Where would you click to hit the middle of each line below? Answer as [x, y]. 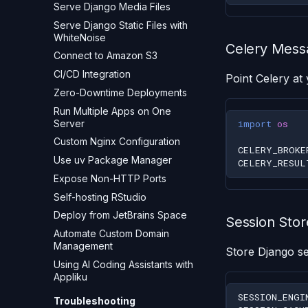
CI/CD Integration [92, 74]
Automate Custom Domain [111, 233]
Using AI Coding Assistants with [123, 264]
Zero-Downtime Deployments [120, 92]
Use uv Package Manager [113, 160]
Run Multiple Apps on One [112, 111]
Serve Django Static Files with [121, 25]
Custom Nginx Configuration [117, 142]
